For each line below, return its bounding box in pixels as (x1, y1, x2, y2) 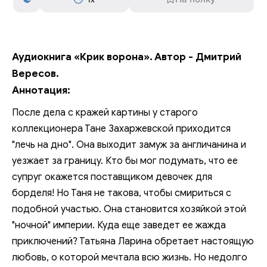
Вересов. (12, 67, 59, 80)
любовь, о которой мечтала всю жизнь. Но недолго (12, 251, 247, 263)
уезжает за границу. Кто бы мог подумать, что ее (12, 154, 238, 167)
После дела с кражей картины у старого (12, 106, 198, 119)
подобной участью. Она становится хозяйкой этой (12, 203, 246, 215)
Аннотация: (12, 83, 70, 97)
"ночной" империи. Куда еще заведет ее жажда (12, 219, 226, 231)
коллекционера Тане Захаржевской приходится (12, 122, 231, 135)
